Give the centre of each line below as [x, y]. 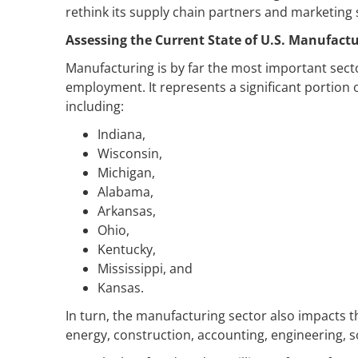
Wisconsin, [130, 153]
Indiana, [121, 134]
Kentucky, [127, 249]
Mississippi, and [145, 268]
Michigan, [126, 172]
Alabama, [125, 191]
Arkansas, [127, 211]
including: [95, 106]
